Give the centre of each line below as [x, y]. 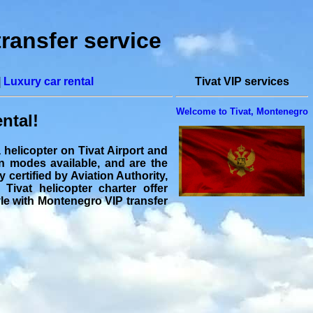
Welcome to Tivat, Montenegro [242, 111]
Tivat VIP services [242, 81]
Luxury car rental [49, 81]
